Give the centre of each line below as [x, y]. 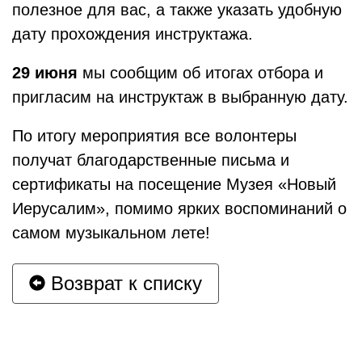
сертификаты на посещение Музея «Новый [174, 184]
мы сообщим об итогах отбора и [200, 73]
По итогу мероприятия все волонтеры [154, 136]
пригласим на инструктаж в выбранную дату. [180, 97]
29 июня [45, 73]
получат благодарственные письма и [151, 160]
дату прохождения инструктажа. [133, 34]
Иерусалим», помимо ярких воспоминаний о [179, 208]
